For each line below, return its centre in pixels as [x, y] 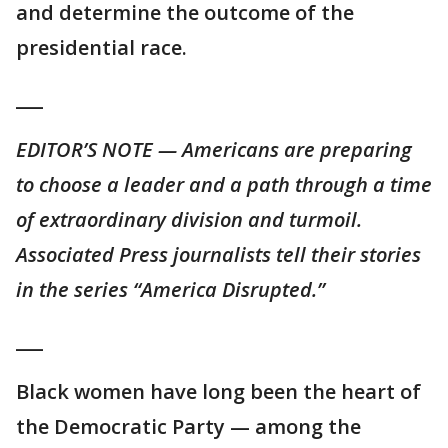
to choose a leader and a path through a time [224, 185]
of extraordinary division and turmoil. [189, 220]
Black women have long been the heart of [218, 392]
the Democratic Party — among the [188, 427]
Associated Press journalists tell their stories [218, 255]
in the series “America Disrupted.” [170, 290]
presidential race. [101, 48]
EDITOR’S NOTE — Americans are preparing [214, 150]
